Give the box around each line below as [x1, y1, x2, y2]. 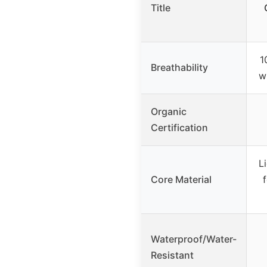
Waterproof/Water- [151, 232, 237, 245]
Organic [151, 105, 187, 117]
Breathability [151, 61, 208, 73]
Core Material [151, 173, 212, 185]
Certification [151, 121, 208, 133]
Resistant [151, 249, 194, 261]
